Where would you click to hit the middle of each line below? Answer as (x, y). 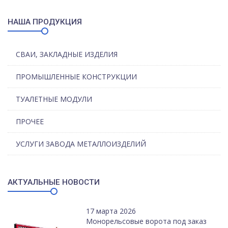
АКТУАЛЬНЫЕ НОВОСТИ (54, 182)
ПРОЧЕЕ (30, 121)
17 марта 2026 (111, 211)
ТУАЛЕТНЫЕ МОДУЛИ (54, 99)
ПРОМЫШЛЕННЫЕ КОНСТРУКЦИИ (76, 76)
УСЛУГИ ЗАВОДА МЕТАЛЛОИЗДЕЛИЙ (81, 144)
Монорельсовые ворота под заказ (147, 221)
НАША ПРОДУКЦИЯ (45, 22)
